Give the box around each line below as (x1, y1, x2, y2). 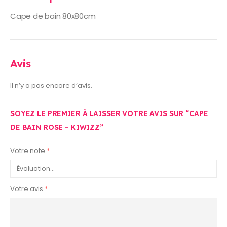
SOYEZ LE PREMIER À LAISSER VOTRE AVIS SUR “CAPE (10, 108, 208, 118)
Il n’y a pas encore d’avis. (10, 81, 92, 90)
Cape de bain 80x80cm (10, 10, 96, 21)
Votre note (10, 146, 47, 156)
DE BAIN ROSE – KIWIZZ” (10, 122, 103, 132)
